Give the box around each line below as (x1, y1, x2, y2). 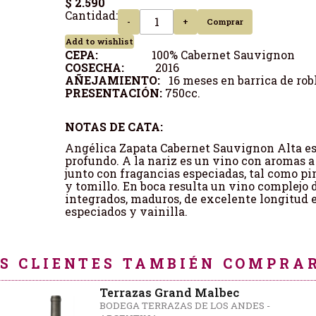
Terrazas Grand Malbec (99, 284, 240, 300)
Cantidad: (65, 7, 119, 23)
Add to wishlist (66, 35, 134, 47)
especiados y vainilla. (65, 203, 188, 219)
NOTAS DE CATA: (65, 119, 164, 134)
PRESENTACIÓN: (65, 85, 163, 100)
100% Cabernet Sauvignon (98, 47, 296, 62)
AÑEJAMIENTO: (65, 72, 169, 87)
